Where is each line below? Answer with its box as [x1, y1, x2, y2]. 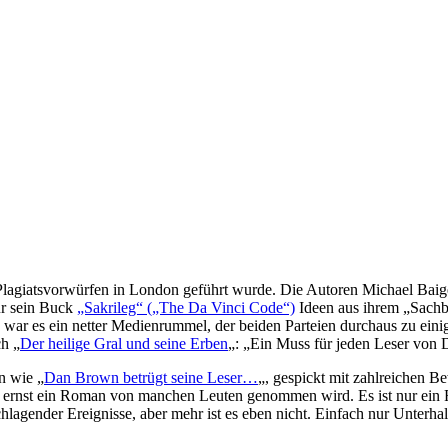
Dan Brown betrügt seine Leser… [44, 368, 258, 386]
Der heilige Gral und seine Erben [20, 334, 228, 352]
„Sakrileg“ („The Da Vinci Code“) [77, 298, 295, 316]
